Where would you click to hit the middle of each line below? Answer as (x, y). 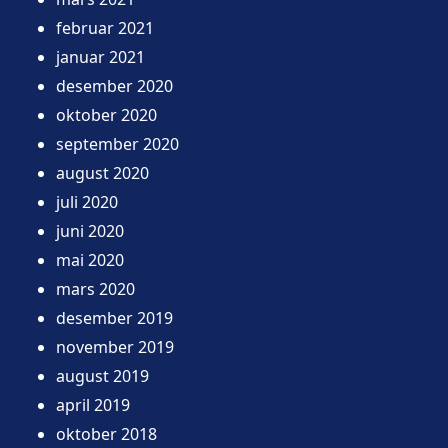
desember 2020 (114, 85)
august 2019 (102, 375)
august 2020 (102, 172)
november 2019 (115, 346)
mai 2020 (90, 259)
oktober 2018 (106, 433)
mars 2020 (95, 288)
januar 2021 (100, 56)
